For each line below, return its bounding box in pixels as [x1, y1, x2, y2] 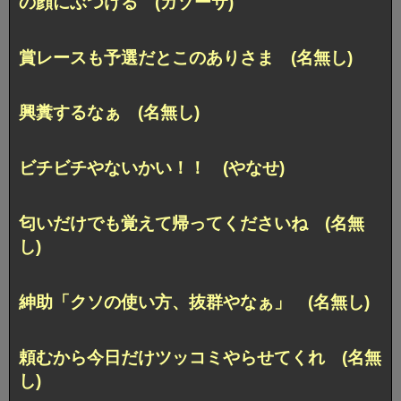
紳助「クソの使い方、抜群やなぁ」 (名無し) [19, 293, 370, 312]
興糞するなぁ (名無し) [19, 103, 200, 123]
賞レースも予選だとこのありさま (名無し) [19, 47, 353, 67]
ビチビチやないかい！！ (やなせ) [19, 158, 285, 178]
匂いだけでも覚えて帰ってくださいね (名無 [19, 214, 364, 234]
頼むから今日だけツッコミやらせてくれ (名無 [19, 348, 381, 368]
